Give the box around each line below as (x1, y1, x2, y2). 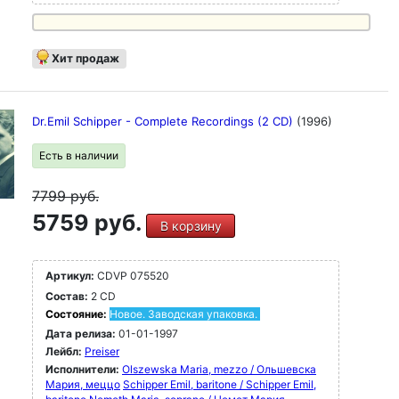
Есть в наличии (39, 149, 118, 162)
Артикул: (45, 269, 94, 282)
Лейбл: (45, 345, 82, 358)
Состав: (45, 289, 88, 303)
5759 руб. (32, 209, 146, 236)
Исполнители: (45, 362, 122, 376)
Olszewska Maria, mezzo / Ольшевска (122, 362, 316, 376)
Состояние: (45, 307, 110, 321)
